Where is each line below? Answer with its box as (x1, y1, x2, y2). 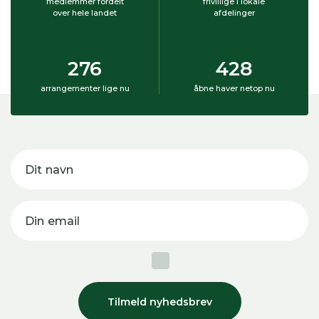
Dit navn (25, 162, 74, 177)
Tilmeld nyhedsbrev (107, 295, 212, 308)
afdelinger (213, 7, 255, 18)
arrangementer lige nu (40, 83, 130, 93)
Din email (25, 214, 80, 228)
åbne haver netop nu (193, 83, 275, 93)
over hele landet (53, 7, 117, 18)
